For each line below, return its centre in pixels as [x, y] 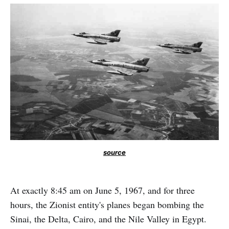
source [114, 152]
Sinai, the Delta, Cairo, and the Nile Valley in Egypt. [108, 219]
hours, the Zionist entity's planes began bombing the [107, 204]
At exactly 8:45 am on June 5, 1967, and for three [102, 190]
